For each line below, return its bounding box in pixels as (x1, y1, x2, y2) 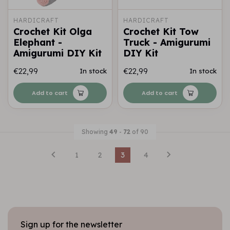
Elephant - (13, 36, 62, 49)
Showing (82, 128, 109, 136)
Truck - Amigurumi (123, 36, 210, 49)
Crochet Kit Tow (123, 26, 199, 38)
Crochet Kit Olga (13, 26, 92, 38)
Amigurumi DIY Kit (13, 47, 102, 60)
